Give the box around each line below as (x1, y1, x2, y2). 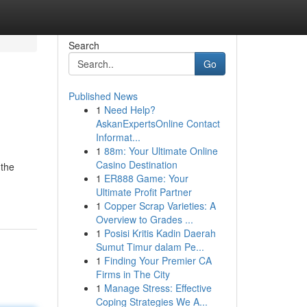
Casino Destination (95, 158, 177, 171)
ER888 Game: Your (103, 171, 188, 185)
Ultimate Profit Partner (95, 185, 192, 199)
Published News (68, 89, 138, 103)
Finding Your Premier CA (103, 254, 212, 267)
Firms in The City (95, 267, 170, 281)
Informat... (95, 130, 140, 144)
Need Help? (103, 103, 156, 116)
